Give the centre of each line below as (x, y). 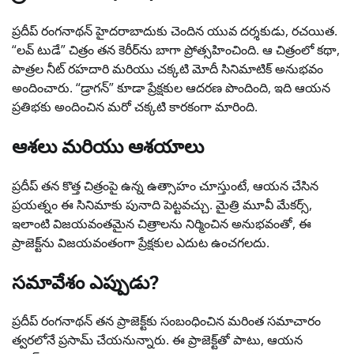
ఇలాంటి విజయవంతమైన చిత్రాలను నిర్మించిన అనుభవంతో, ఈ (162, 223)
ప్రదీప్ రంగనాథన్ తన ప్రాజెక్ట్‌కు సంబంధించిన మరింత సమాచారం (166, 321)
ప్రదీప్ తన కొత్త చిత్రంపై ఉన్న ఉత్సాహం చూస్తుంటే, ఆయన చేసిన (165, 185)
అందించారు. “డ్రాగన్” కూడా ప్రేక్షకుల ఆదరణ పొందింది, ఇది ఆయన (171, 87)
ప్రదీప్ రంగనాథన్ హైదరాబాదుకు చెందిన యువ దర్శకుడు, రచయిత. (175, 30)
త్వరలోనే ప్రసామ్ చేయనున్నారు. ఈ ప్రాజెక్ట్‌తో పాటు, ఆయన (157, 340)
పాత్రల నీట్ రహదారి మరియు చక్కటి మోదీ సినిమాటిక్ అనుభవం (168, 68)
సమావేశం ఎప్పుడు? (85, 282)
